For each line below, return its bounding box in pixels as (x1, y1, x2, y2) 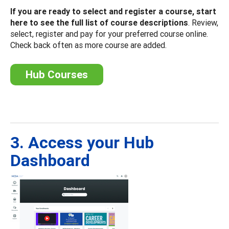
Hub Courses (26, 67, 88, 81)
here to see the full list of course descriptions (10, 17, 188, 28)
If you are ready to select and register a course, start (10, 6, 216, 16)
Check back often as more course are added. (10, 39, 167, 50)
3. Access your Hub (10, 132, 154, 152)
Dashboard (10, 150, 90, 170)
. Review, (188, 17, 218, 28)
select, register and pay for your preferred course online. (10, 28, 208, 39)
